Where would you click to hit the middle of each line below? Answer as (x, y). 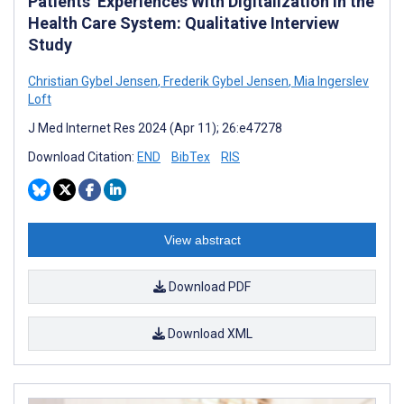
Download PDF (208, 286)
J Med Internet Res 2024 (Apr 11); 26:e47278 (155, 128)
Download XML (208, 333)
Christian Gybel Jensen (93, 81)
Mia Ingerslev (330, 81)
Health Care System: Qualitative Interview (184, 23)
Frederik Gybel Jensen (225, 81)
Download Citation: (83, 156)
